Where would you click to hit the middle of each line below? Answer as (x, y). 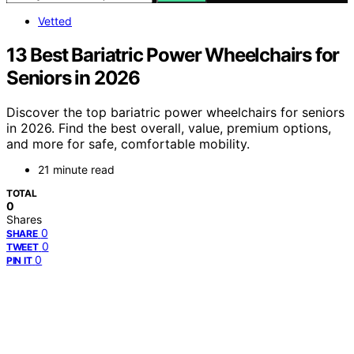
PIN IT (19, 261)
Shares (24, 220)
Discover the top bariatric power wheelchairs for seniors (175, 113)
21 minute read (76, 170)
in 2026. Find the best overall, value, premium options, (169, 128)
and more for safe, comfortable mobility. (128, 144)
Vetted (55, 21)
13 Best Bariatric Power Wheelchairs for (173, 55)
